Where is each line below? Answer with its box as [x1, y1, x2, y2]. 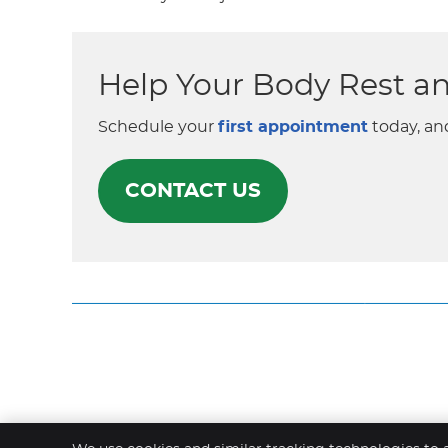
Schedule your [98, 119, 218, 135]
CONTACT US [125, 181, 261, 201]
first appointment [218, 119, 368, 135]
